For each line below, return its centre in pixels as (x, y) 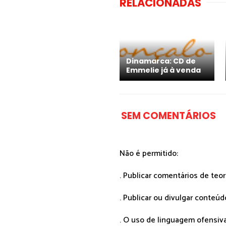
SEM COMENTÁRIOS (168, 116)
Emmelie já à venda (163, 70)
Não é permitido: (149, 154)
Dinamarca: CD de (161, 61)
